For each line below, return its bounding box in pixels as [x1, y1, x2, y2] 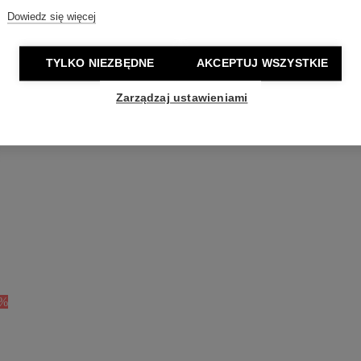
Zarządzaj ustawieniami [116, 92, 248, 105]
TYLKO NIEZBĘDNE [45, 57, 155, 70]
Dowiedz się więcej [7, 10, 96, 23]
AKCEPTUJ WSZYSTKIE [197, 57, 329, 70]
